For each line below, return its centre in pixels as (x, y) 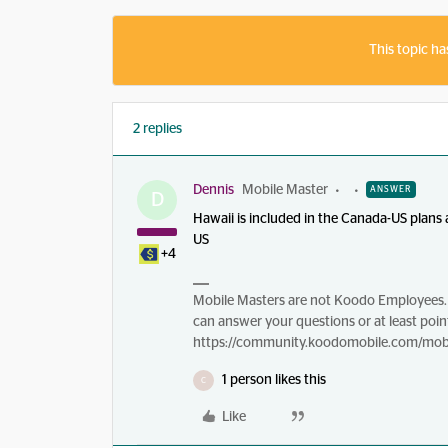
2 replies (157, 129)
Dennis (213, 190)
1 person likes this (274, 380)
